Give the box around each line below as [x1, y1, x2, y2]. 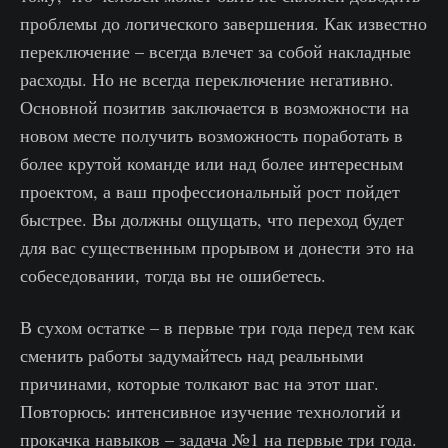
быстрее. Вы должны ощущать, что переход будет [20, 207, 404, 232]
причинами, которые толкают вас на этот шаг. [20, 371, 379, 396]
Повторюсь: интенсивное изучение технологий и [20, 399, 401, 424]
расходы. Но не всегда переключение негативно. [20, 67, 394, 92]
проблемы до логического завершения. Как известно [20, 11, 427, 36]
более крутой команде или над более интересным [20, 151, 403, 176]
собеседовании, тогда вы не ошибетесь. [20, 263, 326, 288]
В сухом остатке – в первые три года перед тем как [20, 315, 415, 340]
